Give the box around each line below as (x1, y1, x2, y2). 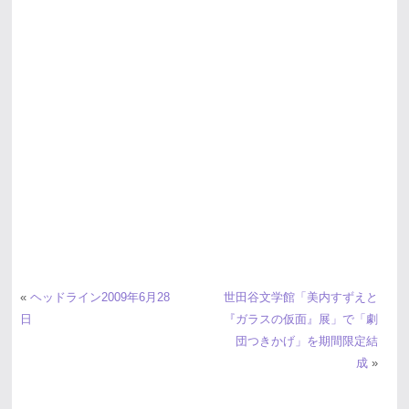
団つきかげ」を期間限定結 (235, 334, 378, 349)
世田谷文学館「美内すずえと (223, 290, 378, 305)
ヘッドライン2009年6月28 (29, 290, 170, 305)
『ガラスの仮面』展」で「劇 (223, 312, 378, 327)
